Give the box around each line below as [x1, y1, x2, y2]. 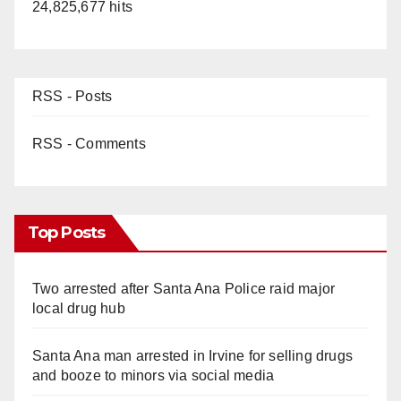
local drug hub [32, 300, 125, 316]
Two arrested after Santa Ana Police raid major [32, 280, 336, 296]
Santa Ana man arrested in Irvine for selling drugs [32, 347, 354, 363]
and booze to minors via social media [32, 367, 275, 383]
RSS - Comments [32, 135, 146, 151]
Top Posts [28, 222, 105, 243]
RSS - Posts [32, 88, 113, 104]
